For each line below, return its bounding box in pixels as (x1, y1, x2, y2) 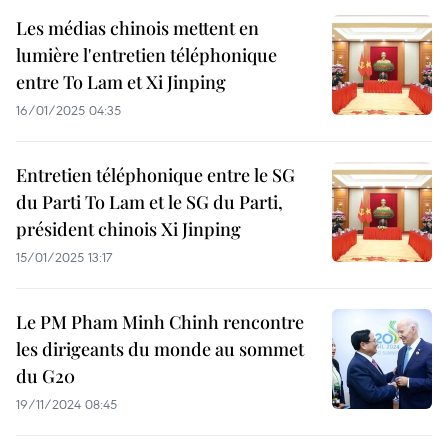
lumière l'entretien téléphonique (16, 43, 277, 67)
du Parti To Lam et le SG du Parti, (16, 190, 283, 214)
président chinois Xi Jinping (16, 217, 241, 241)
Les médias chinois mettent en (16, 16, 259, 40)
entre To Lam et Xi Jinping (16, 70, 226, 94)
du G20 (16, 364, 75, 388)
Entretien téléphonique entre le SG (16, 163, 295, 187)
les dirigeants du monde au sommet (16, 337, 304, 361)
